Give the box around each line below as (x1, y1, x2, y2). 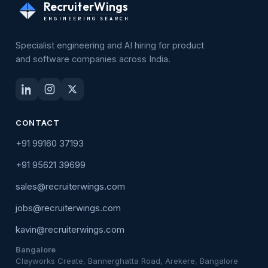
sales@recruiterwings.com (16, 181, 125, 192)
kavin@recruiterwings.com (16, 224, 124, 235)
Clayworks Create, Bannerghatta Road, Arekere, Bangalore (16, 256, 238, 266)
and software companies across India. (16, 54, 170, 64)
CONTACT (16, 118, 60, 127)
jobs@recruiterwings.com (16, 202, 121, 214)
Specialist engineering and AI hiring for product (16, 40, 204, 50)
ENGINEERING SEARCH (43, 16, 129, 22)
